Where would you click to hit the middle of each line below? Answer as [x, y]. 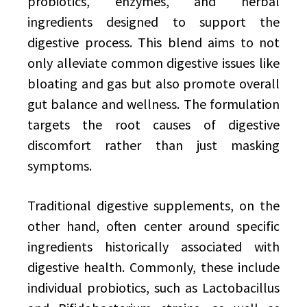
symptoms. [60, 165]
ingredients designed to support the [153, 22]
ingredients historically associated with [153, 246]
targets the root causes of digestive [153, 124]
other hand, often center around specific [153, 226]
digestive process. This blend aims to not [153, 42]
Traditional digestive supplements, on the [153, 205]
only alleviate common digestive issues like [153, 63]
